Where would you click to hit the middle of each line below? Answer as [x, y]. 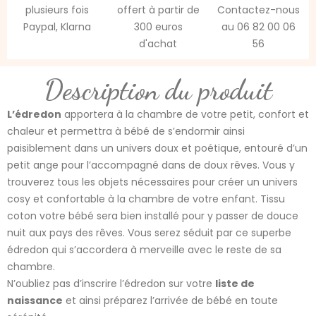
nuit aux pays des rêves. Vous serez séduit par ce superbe [149, 232]
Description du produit [158, 89]
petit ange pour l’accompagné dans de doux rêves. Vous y [151, 165]
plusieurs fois [57, 10]
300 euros [158, 26]
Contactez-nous [259, 10]
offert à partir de [158, 10]
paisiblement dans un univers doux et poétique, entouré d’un [157, 148]
